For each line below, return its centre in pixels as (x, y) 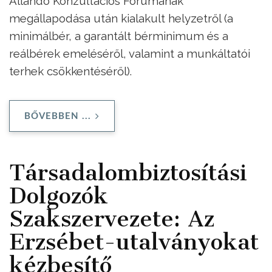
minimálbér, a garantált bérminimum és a (119, 36)
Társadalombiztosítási (128, 172)
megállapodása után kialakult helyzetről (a (121, 19)
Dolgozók (59, 195)
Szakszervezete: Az (112, 218)
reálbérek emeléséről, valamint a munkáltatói (130, 54)
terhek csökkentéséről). (70, 71)
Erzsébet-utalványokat (134, 241)
